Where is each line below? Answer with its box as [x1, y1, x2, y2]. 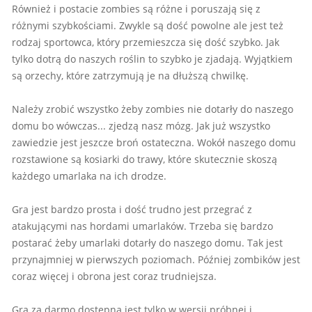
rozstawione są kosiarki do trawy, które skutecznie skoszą [12, 152, 277, 166]
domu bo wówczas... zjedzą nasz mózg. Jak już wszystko [12, 118, 270, 132]
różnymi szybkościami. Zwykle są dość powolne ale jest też [12, 18, 283, 32]
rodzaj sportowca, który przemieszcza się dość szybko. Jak [12, 35, 279, 49]
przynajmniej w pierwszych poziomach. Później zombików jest [12, 252, 300, 266]
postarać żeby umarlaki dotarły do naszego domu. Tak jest [12, 235, 283, 249]
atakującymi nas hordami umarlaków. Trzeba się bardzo [12, 219, 273, 233]
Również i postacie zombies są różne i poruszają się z [12, 1, 260, 15]
